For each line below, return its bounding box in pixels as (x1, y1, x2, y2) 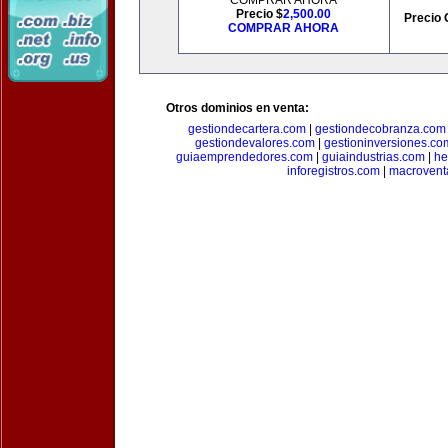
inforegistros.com (287, 164, 380, 178)
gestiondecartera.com (187, 122, 306, 136)
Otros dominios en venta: (166, 101, 309, 115)
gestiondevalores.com (194, 136, 315, 150)
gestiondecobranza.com (314, 122, 446, 136)
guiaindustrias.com (322, 150, 425, 164)
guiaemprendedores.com (176, 150, 313, 164)
